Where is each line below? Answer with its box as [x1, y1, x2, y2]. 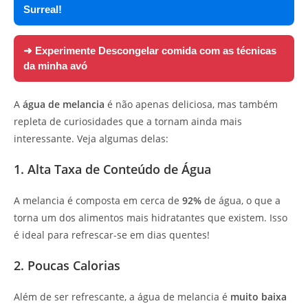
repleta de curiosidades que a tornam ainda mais [14, 115, 242, 129]
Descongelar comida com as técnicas [98, 45, 276, 57]
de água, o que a [201, 194, 280, 208]
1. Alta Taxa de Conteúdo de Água [14, 161, 211, 178]
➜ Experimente [23, 45, 98, 57]
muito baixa [230, 290, 287, 304]
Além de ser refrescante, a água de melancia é [14, 290, 230, 304]
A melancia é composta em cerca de [14, 194, 182, 208]
